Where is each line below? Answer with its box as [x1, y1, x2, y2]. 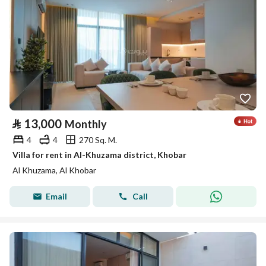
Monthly [65, 118, 107, 131]
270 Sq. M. [79, 134, 117, 145]
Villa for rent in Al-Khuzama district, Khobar [12, 150, 186, 160]
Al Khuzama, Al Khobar [12, 165, 96, 175]
